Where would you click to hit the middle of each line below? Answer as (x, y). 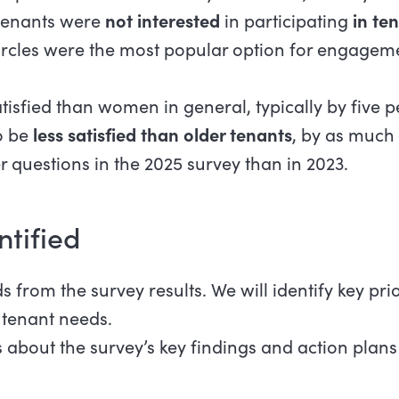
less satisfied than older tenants (162, 134)
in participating (284, 20)
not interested (162, 20)
